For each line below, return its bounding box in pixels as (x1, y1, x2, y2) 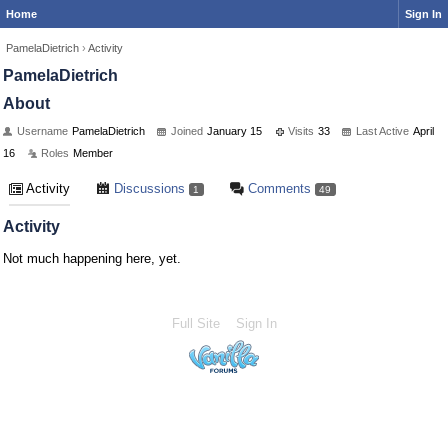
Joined (171, 125, 203, 137)
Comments (243, 181, 311, 196)
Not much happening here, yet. (3, 251, 181, 266)
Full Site (171, 316, 220, 331)
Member (73, 147, 113, 159)
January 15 (207, 125, 262, 137)
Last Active (356, 125, 409, 137)
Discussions (110, 181, 185, 196)
